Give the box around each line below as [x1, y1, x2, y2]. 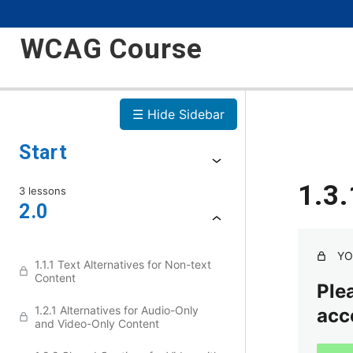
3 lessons [19, 184, 66, 197]
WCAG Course [20, 33, 203, 65]
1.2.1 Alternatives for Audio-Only [35, 303, 199, 317]
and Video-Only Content [35, 317, 159, 330]
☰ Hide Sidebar [132, 106, 225, 122]
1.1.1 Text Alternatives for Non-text [35, 258, 211, 271]
